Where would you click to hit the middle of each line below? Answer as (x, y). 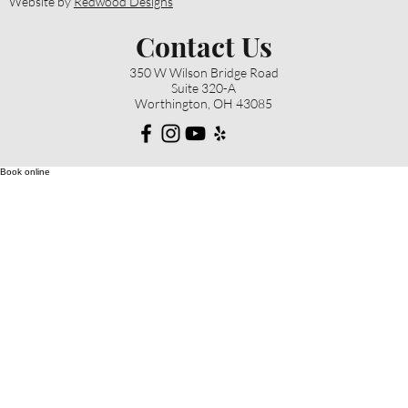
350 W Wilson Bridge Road (204, 73)
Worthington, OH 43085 (204, 104)
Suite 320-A (204, 88)
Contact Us (204, 47)
